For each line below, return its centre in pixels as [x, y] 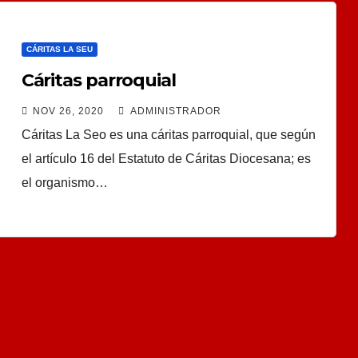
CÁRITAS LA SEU [59, 49]
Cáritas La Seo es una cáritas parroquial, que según [168, 134]
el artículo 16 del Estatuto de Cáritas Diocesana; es [166, 158]
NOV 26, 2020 [68, 111]
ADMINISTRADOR [174, 111]
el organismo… [64, 182]
